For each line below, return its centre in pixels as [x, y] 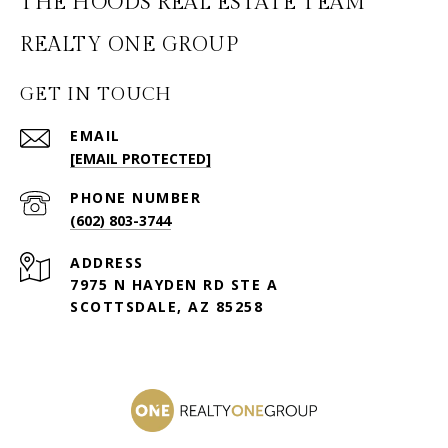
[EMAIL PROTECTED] [140, 158]
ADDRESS [107, 262]
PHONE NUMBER [135, 197]
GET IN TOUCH [96, 94]
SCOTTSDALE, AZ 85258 [166, 306]
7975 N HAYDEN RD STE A [174, 284]
